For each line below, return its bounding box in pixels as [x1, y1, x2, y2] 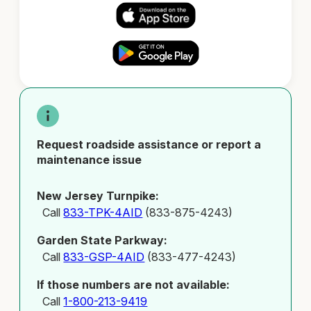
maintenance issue [37, 152, 142, 167]
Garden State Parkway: [37, 233, 168, 248]
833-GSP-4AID [63, 250, 145, 264]
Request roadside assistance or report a [37, 137, 262, 151]
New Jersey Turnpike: [37, 189, 160, 203]
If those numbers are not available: [37, 278, 230, 292]
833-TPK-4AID [63, 205, 143, 220]
